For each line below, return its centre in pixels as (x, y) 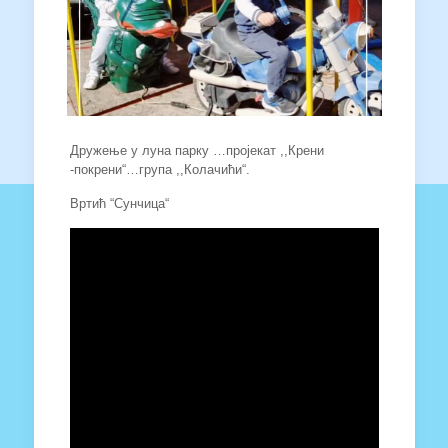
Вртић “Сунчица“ (119, 204)
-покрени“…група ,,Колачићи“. (159, 170)
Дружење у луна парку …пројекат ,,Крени (196, 151)
